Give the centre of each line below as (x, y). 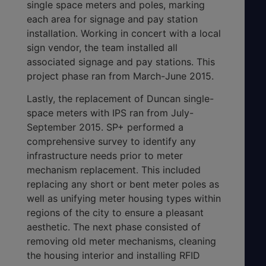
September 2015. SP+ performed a (105, 127)
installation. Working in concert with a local (124, 33)
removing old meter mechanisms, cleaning (121, 241)
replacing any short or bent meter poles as (123, 184)
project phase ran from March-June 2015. (120, 76)
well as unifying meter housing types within (124, 199)
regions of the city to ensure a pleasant (115, 213)
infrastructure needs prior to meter (105, 156)
